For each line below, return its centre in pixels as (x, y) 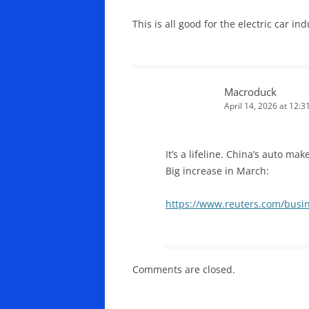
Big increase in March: (217, 170)
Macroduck (250, 91)
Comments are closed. (184, 269)
